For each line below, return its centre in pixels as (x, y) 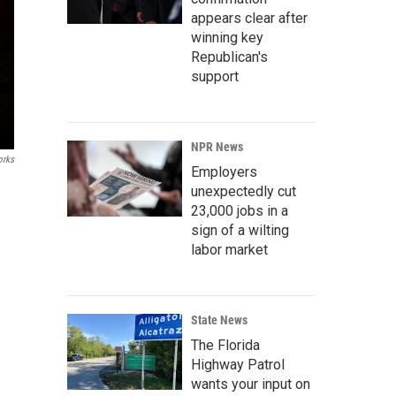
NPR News (217, 147)
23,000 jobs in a (240, 211)
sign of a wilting (240, 231)
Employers (224, 172)
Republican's (229, 57)
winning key (227, 38)
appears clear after (249, 19)
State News (219, 320)
